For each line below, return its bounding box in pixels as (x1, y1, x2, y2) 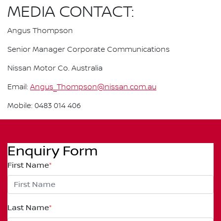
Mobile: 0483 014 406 (7, 102, 81, 110)
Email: (7, 83, 30, 92)
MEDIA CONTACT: (7, 3, 134, 22)
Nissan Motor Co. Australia (7, 64, 103, 73)
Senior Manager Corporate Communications (7, 45, 172, 54)
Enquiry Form (7, 143, 98, 159)
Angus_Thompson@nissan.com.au (30, 83, 156, 92)
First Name (7, 161, 49, 170)
